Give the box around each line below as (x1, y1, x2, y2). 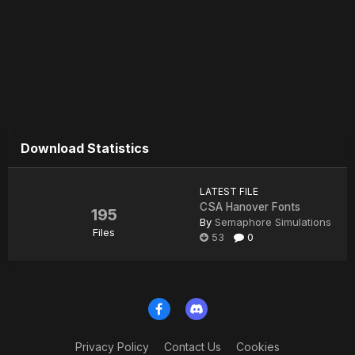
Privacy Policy (75, 339, 149, 353)
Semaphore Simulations (215, 216, 331, 229)
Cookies (236, 339, 280, 353)
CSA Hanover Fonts (200, 200, 300, 214)
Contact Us (164, 339, 221, 353)
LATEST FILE (200, 185, 258, 198)
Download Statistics (21, 140, 149, 157)
